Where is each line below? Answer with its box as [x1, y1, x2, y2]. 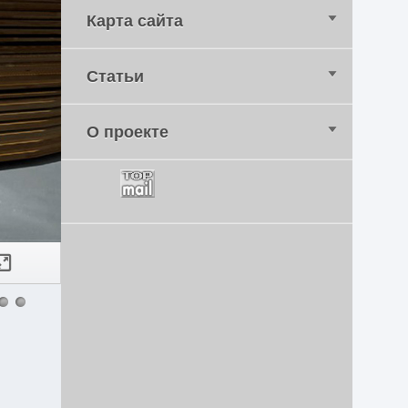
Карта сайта [87, 12, 184, 30]
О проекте [87, 123, 169, 141]
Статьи [87, 67, 145, 86]
